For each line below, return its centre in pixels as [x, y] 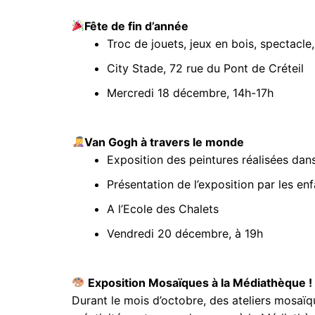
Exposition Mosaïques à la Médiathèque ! [200, 282]
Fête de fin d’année [137, 26]
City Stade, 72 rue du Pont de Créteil [205, 68]
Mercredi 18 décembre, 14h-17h [190, 92]
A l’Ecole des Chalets [165, 208]
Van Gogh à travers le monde [165, 142]
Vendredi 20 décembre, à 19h [187, 233]
